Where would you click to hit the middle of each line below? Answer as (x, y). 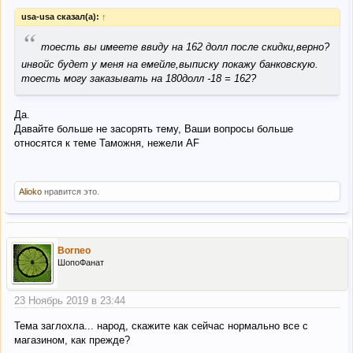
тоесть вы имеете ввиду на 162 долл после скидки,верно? (185, 47)
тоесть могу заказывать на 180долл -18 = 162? (139, 79)
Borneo (74, 250)
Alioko (30, 191)
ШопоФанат (81, 262)
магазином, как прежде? (72, 340)
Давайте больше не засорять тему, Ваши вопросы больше (154, 128)
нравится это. (71, 191)
